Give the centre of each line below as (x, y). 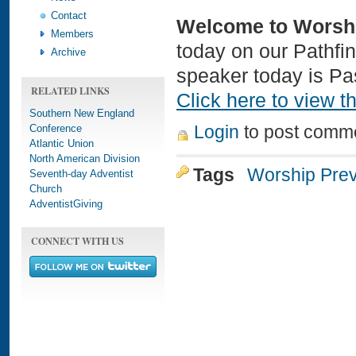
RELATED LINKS (70, 91)
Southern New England (82, 113)
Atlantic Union (62, 143)
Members (72, 34)
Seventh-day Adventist (81, 174)
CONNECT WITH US (77, 241)
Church (46, 189)
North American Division (85, 159)
